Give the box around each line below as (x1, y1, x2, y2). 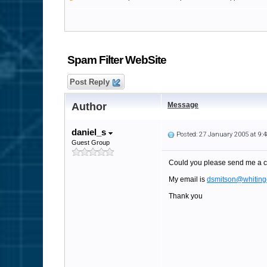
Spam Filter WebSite (67, 54, 166, 66)
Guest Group (72, 139, 110, 146)
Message (167, 101, 198, 109)
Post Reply (67, 77, 112, 86)
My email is (169, 175, 207, 184)
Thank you (169, 192, 203, 200)
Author (72, 101, 107, 113)
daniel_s (72, 127, 108, 137)
